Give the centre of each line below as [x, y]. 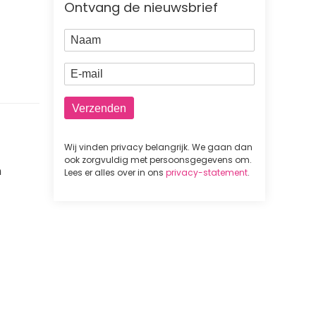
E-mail [84, 71]
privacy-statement [207, 173]
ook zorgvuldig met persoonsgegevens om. [158, 160]
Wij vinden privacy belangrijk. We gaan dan [158, 147]
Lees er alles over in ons [115, 173]
